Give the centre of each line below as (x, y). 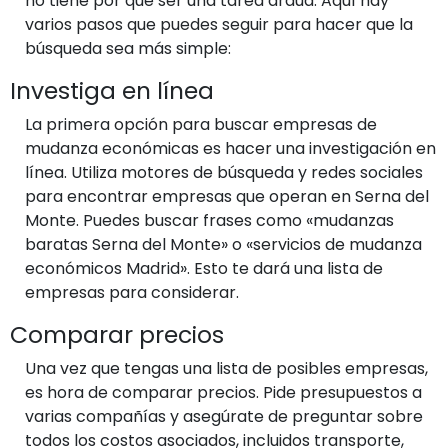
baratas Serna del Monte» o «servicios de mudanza (223, 244)
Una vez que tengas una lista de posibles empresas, (226, 368)
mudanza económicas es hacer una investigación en (230, 148)
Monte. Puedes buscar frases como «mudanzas (209, 220)
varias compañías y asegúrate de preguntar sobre (224, 416)
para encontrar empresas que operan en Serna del (227, 196)
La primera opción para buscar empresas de (201, 124)
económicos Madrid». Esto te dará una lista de (204, 268)
